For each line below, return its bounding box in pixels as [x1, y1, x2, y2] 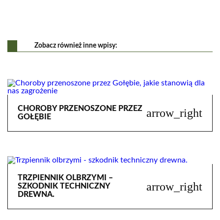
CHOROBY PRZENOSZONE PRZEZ [18, 105, 142, 112]
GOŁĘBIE [18, 113, 51, 121]
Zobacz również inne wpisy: [34, 42, 117, 49]
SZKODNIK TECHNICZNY [18, 182, 110, 190]
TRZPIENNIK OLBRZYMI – [18, 174, 113, 182]
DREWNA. [18, 191, 55, 198]
